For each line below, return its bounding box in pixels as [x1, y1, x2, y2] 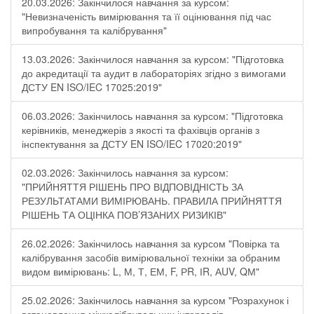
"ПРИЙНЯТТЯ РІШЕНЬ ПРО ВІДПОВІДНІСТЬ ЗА [22, 179, 243, 193]
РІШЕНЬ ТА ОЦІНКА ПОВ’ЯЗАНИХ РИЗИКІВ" [22, 207, 226, 221]
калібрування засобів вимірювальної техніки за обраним [22, 250, 280, 264]
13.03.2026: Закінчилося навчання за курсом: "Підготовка [22, 52, 284, 66]
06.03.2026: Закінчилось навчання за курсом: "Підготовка [22, 109, 283, 123]
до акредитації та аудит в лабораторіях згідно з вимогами [22, 66, 286, 80]
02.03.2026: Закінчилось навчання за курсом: [22, 165, 228, 179]
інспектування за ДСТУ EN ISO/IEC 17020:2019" [22, 137, 242, 151]
